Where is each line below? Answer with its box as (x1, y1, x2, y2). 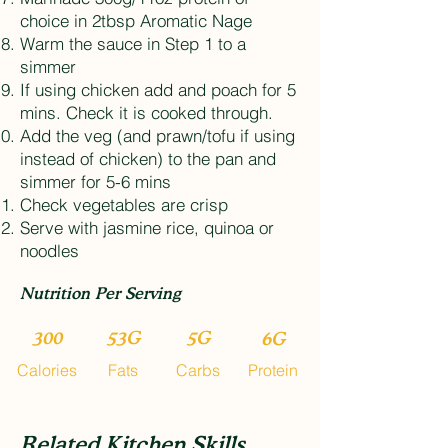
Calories (17, 360, 77, 380)
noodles (20, 240, 79, 261)
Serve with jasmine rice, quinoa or (20, 217, 274, 238)
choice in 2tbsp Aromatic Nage (20, 10, 252, 31)
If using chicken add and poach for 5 (20, 79, 296, 100)
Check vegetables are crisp (20, 194, 228, 215)
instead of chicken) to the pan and (20, 148, 276, 169)
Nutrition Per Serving (20, 283, 181, 303)
